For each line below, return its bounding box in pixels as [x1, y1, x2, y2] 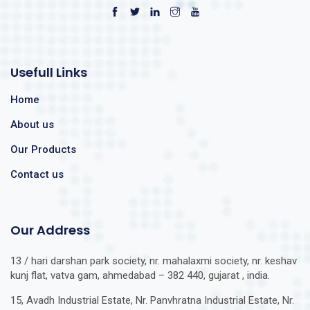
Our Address [10, 221, 90, 239]
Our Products [10, 143, 76, 156]
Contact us [10, 168, 64, 181]
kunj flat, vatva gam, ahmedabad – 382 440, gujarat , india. [10, 269, 270, 282]
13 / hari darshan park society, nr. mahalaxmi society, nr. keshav [10, 255, 297, 268]
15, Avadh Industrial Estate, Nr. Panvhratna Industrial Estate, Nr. [10, 294, 294, 307]
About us [10, 118, 54, 131]
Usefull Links [10, 64, 87, 82]
